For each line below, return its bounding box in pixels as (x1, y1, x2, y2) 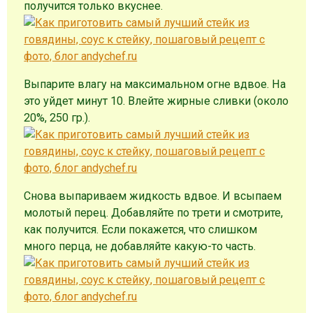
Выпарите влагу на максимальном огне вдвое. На (24, 78, 286, 92)
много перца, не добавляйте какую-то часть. (24, 240, 259, 254)
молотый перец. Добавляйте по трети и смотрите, (24, 206, 284, 220)
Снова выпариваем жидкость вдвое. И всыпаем (24, 189, 282, 203)
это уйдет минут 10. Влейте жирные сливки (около (24, 94, 289, 108)
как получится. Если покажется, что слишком (24, 223, 258, 237)
